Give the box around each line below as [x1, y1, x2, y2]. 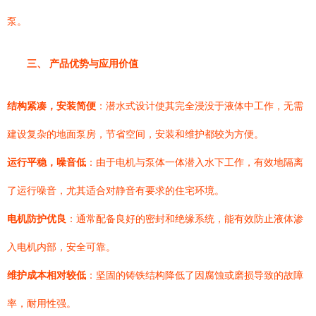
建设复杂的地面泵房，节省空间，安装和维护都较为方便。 [7, 128, 264, 140]
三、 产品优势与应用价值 [27, 58, 138, 69]
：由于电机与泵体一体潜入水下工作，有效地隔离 [86, 157, 303, 168]
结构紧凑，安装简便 [7, 100, 96, 111]
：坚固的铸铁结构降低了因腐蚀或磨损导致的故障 [86, 269, 303, 281]
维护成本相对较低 [7, 269, 86, 281]
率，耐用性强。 [7, 298, 76, 309]
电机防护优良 [7, 213, 66, 224]
